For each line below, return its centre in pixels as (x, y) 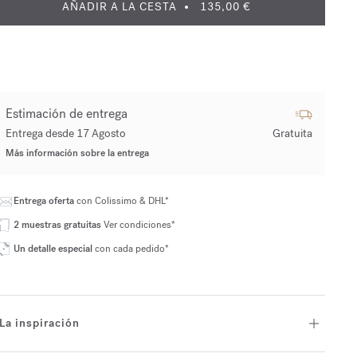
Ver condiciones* (138, 225)
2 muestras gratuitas (57, 225)
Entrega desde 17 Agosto (65, 133)
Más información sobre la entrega (77, 153)
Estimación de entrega (66, 114)
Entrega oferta (45, 201)
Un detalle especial (53, 249)
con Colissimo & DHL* (122, 201)
